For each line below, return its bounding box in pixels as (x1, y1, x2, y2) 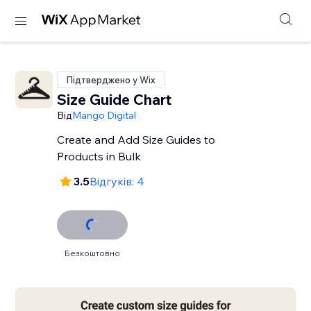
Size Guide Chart (57, 90, 172, 108)
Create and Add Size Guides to (57, 133, 216, 146)
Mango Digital (72, 109, 137, 121)
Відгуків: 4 (90, 174, 145, 188)
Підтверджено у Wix (66, 74, 156, 85)
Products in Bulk (57, 149, 142, 163)
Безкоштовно (65, 248, 121, 258)
